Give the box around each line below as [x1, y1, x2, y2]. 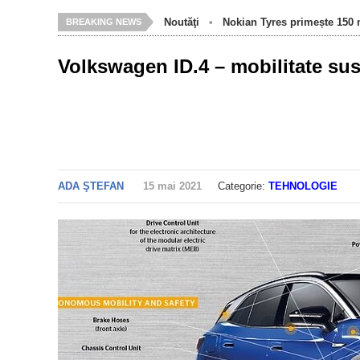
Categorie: [205, 180, 265, 192]
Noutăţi [164, 16, 199, 28]
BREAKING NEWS [66, 17, 141, 27]
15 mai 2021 [143, 180, 202, 192]
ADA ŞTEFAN [58, 180, 124, 192]
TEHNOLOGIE [268, 180, 337, 192]
